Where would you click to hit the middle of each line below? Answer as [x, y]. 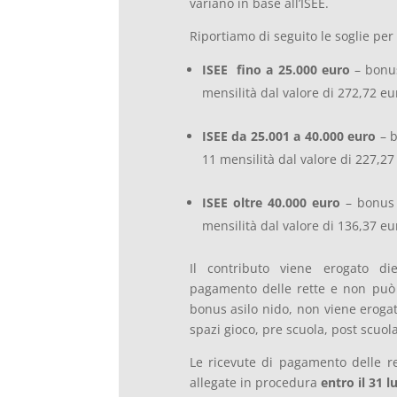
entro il [343, 383]
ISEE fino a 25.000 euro [276, 70]
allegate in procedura [255, 383]
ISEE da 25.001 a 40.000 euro [289, 136]
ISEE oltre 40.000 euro [271, 203]
